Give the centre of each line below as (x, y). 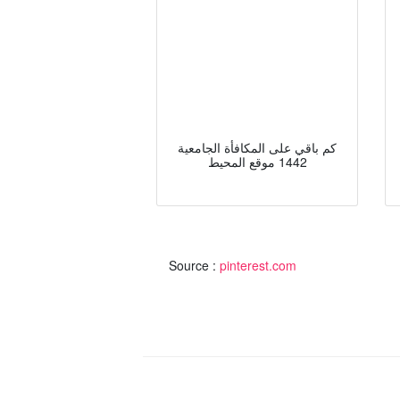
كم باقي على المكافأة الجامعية (257, 148)
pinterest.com (258, 265)
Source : (194, 265)
